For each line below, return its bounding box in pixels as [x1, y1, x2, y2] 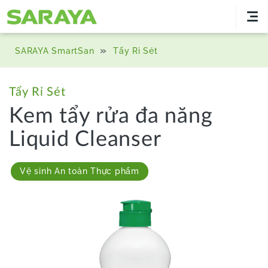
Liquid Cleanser [9, 129, 162, 150]
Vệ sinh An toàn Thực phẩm [20, 166, 139, 176]
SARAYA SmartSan [15, 46, 95, 56]
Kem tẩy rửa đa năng [9, 105, 213, 127]
